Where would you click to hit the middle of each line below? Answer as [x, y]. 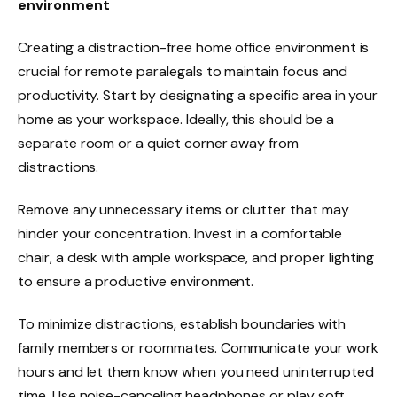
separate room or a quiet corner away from [159, 144]
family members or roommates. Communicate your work [198, 347]
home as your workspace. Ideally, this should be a [176, 120]
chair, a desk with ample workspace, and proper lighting [196, 257]
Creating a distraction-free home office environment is [194, 48]
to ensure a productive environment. [136, 281]
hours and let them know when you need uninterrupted [196, 371]
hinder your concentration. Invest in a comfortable [180, 233]
